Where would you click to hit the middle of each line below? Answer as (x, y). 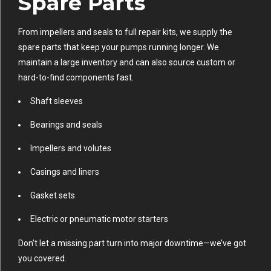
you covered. (42, 258)
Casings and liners (65, 171)
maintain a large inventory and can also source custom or (127, 62)
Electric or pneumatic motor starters (99, 219)
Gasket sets (53, 195)
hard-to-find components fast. (76, 77)
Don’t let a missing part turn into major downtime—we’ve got (132, 243)
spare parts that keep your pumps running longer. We (119, 47)
